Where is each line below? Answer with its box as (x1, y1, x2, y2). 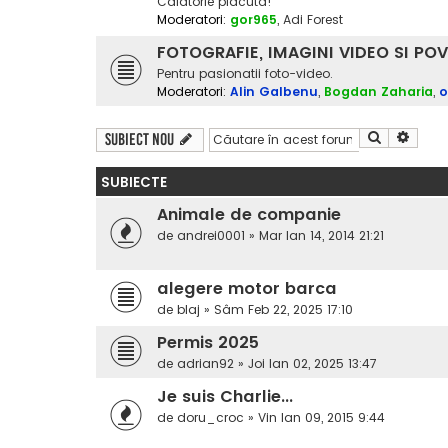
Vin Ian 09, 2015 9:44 (258, 409, 385, 427)
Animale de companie (157, 203, 341, 227)
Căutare (382, 129, 430, 149)
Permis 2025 (157, 331, 259, 355)
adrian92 (177, 355, 234, 373)
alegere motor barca (157, 277, 337, 301)
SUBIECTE (101, 173, 167, 193)
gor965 (230, 11, 277, 29)
